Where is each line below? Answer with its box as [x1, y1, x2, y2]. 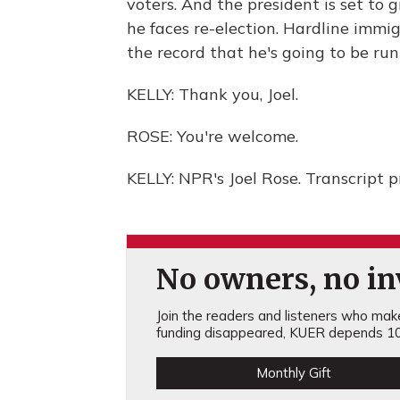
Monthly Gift [255, 364, 331, 381]
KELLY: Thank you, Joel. [127, 84, 298, 104]
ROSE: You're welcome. [127, 126, 298, 146]
